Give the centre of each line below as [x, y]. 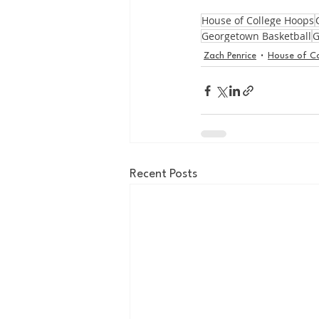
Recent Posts [163, 174]
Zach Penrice [230, 56]
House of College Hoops [258, 20]
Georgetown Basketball [256, 36]
